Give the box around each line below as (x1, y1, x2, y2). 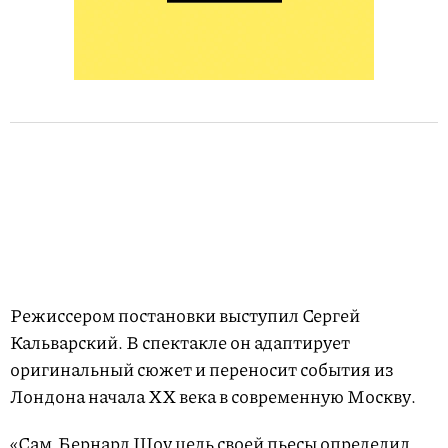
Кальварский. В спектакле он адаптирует (10, 329, 350, 356)
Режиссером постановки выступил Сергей (10, 302, 360, 329)
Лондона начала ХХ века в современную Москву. (10, 383, 416, 410)
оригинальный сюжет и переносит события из (10, 356, 394, 383)
